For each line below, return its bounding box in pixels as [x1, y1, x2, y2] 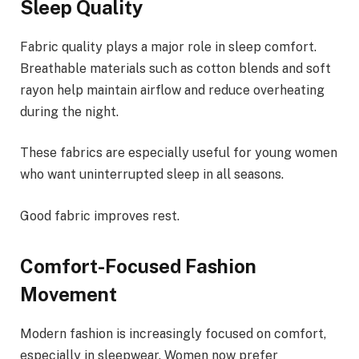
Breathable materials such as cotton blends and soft [20, 60, 331, 76]
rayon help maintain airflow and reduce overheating [20, 82, 325, 98]
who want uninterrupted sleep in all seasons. [20, 167, 284, 183]
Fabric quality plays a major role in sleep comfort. [20, 38, 317, 54]
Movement [20, 283, 117, 306]
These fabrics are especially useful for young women [20, 145, 337, 161]
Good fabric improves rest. [20, 208, 179, 224]
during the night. [20, 103, 119, 119]
